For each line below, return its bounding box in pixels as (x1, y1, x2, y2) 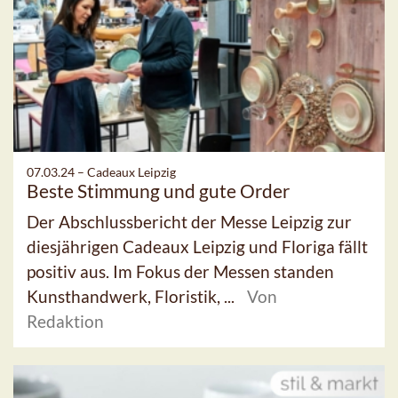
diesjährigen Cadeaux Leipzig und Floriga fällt (27, 236, 368, 257)
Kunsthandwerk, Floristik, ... (27, 286, 238, 306)
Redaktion (27, 311, 104, 331)
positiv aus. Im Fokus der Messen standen (27, 261, 334, 282)
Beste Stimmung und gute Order (27, 179, 290, 202)
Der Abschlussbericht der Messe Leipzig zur (27, 211, 352, 232)
